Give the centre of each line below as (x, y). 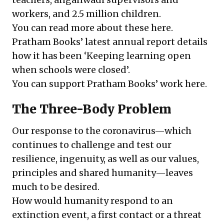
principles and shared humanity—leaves (102, 173)
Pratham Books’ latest (62, 42)
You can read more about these (81, 28)
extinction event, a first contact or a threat (107, 215)
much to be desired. (56, 187)
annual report (144, 42)
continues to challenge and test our (92, 145)
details (191, 42)
